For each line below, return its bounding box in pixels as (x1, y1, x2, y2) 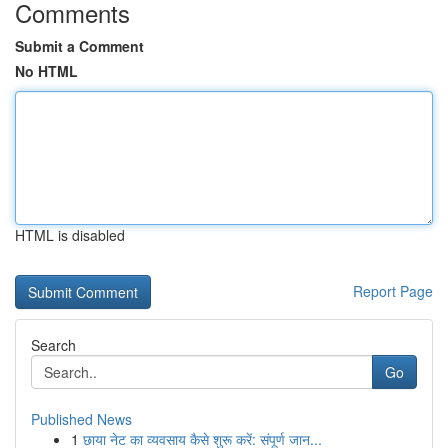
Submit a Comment (15, 36, 144, 56)
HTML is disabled (15, 225, 125, 245)
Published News (31, 409, 132, 429)
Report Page (353, 281, 433, 301)
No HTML (15, 61, 78, 81)
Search (31, 335, 76, 355)
